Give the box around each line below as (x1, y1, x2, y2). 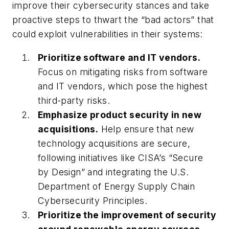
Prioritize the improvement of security (38, 209, 217, 220)
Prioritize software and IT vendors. (38, 52, 200, 63)
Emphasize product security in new (38, 109, 202, 120)
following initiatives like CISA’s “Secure (38, 152, 203, 163)
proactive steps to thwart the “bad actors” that (12, 14, 214, 26)
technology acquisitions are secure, (38, 138, 190, 149)
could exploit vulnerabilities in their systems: (12, 29, 206, 40)
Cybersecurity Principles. (38, 195, 147, 206)
